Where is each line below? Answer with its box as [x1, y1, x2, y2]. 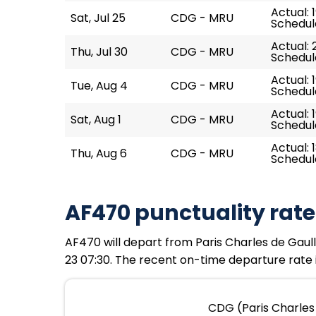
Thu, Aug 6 [71, 145, 127, 162]
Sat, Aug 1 [71, 111, 121, 128]
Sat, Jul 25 [71, 10, 126, 26]
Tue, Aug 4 [71, 78, 128, 94]
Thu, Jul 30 [71, 44, 128, 60]
